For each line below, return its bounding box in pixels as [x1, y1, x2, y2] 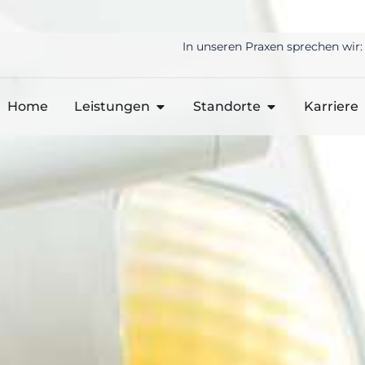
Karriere [303, 99, 358, 114]
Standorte [192, 99, 261, 114]
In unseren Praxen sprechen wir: [182, 39, 363, 54]
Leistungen [73, 99, 150, 114]
